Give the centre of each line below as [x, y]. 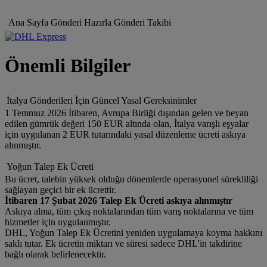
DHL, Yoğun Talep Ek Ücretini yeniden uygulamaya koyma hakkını [133, 233]
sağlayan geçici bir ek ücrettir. [60, 190]
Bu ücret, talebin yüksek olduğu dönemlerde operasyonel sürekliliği [131, 179]
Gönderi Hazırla [81, 22]
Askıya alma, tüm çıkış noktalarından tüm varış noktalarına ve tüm [129, 212]
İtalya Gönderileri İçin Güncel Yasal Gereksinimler [102, 101]
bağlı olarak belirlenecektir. [55, 254]
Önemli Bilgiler [68, 66]
